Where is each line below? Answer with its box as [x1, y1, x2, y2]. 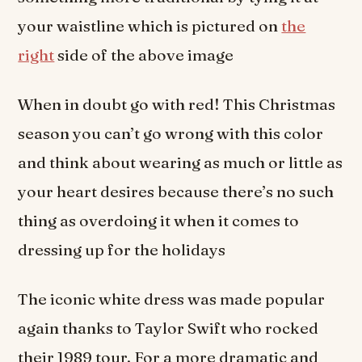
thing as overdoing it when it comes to [18, 210, 300, 230]
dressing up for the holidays [18, 239, 226, 259]
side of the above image [54, 44, 234, 65]
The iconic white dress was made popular [18, 289, 326, 309]
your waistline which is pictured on [18, 15, 282, 36]
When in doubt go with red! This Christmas [18, 94, 336, 114]
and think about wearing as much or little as [18, 152, 343, 172]
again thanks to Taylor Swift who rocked [18, 318, 319, 339]
